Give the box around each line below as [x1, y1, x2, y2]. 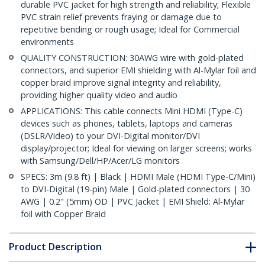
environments [21, 36, 74, 48]
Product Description [9, 240, 102, 254]
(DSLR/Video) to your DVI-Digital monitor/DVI [21, 130, 200, 142]
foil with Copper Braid [21, 208, 106, 220]
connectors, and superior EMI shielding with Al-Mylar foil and [21, 64, 256, 76]
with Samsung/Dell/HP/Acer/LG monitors [21, 155, 180, 167]
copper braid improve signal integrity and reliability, [21, 77, 221, 89]
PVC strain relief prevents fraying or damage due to [21, 11, 222, 23]
